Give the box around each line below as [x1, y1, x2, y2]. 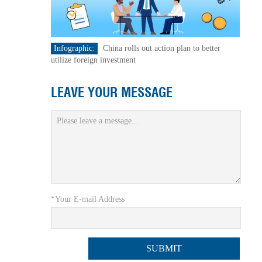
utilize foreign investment [50, 56, 136, 64]
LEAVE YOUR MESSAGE [50, 84, 173, 101]
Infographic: [53, 44, 95, 53]
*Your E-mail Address [50, 195, 125, 204]
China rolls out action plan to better [102, 44, 220, 53]
